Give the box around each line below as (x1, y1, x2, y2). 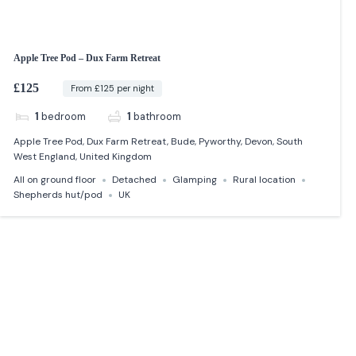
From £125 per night (70, 82, 154, 94)
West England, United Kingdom (14, 150, 153, 164)
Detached (112, 173, 157, 187)
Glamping (172, 173, 218, 187)
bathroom (133, 109, 182, 123)
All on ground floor (14, 173, 97, 187)
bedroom (41, 109, 86, 123)
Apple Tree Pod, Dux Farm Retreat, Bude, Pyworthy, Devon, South (14, 135, 304, 149)
